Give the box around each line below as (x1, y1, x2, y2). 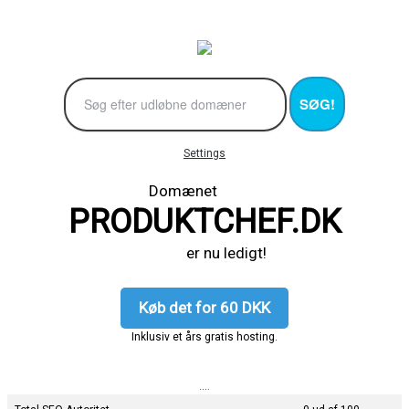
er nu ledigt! (142, 243, 267, 262)
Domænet (148, 181, 261, 200)
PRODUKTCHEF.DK (68, 202, 341, 241)
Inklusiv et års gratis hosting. (131, 330, 278, 343)
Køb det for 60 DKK (139, 298, 270, 317)
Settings (184, 146, 225, 160)
